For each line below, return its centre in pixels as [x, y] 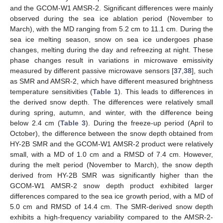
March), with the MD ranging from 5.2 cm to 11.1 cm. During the [111, 29]
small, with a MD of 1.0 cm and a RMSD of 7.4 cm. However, [111, 154]
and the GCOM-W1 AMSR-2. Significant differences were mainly [111, 8]
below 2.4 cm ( [35, 123]
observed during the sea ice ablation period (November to [111, 18]
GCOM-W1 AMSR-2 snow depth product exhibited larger [111, 185]
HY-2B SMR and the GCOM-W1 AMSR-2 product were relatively [111, 144]
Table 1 [105, 91]
